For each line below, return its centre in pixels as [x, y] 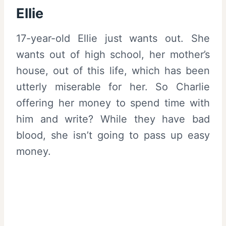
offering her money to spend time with [113, 103]
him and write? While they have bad [113, 119]
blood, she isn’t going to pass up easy [113, 135]
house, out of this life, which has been [113, 71]
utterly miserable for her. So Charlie [113, 87]
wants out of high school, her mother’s [113, 55]
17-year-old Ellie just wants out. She [113, 39]
